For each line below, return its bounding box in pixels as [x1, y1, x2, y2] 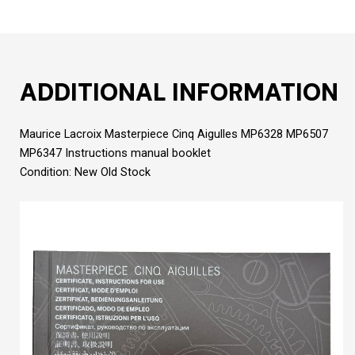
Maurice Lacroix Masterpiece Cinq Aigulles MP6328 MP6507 [20, 126, 328, 141]
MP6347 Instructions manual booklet [20, 145, 211, 160]
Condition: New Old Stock [20, 164, 151, 179]
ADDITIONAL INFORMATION [20, 76, 338, 108]
